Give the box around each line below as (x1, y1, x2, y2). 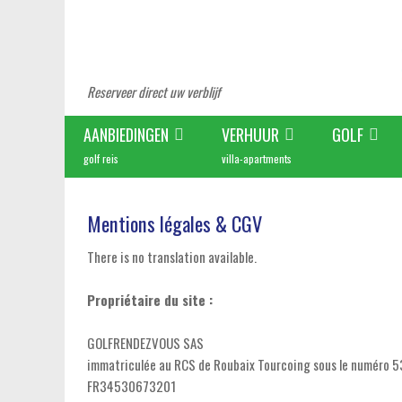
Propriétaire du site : (87, 290, 213, 310)
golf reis (83, 151, 118, 166)
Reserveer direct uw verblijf (87, 82, 220, 101)
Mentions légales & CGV (87, 208, 262, 238)
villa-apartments (222, 151, 292, 166)
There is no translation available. (87, 247, 257, 267)
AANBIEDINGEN (83, 123, 169, 146)
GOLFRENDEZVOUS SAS (87, 333, 204, 353)
